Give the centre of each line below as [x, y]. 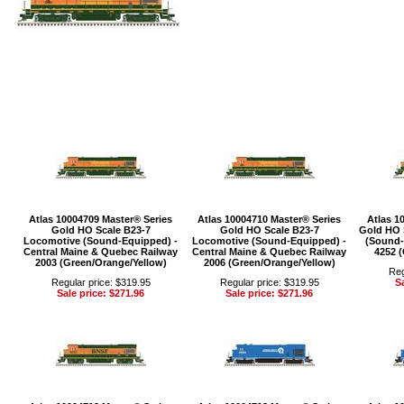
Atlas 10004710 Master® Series [269, 219]
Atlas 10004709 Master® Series [101, 219]
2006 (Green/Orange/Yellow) [269, 262]
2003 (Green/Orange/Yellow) [101, 262]
